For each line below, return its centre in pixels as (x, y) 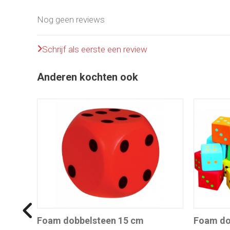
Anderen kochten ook (88, 77)
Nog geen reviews (71, 19)
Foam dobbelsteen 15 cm (90, 220)
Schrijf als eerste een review (95, 49)
